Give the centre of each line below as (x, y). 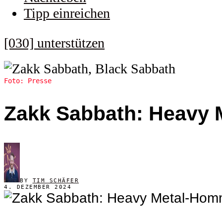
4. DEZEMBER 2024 (38, 187)
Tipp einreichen (67, 13)
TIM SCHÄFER (55, 180)
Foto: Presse (28, 81)
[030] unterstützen (54, 43)
